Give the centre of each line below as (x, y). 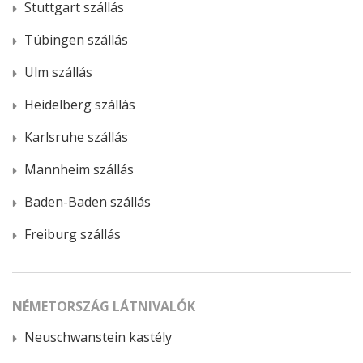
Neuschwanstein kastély (98, 337)
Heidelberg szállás (80, 104)
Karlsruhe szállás (76, 137)
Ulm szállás (58, 72)
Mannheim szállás (79, 169)
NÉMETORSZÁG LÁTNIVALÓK (104, 306)
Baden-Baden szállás (88, 201)
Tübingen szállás (76, 39)
